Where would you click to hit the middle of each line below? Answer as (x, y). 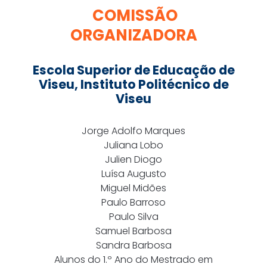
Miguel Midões (133, 188)
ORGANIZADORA (133, 35)
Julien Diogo (133, 160)
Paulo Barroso (133, 203)
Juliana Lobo (133, 145)
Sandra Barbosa (133, 246)
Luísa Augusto (133, 174)
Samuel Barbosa (133, 231)
